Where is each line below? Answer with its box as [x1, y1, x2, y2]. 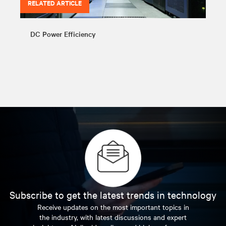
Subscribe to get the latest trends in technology [10, 188, 216, 201]
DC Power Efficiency [30, 28, 96, 39]
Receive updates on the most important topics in [37, 201, 189, 212]
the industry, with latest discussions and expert [39, 211, 187, 222]
